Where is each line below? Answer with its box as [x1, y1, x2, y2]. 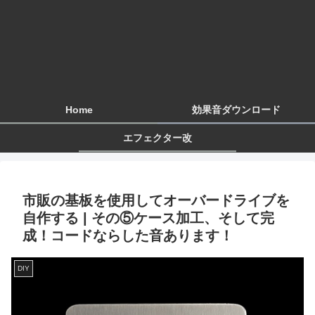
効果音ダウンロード [192, 103, 281, 115]
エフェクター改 [123, 131, 192, 143]
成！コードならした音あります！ [22, 228, 233, 244]
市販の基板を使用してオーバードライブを [22, 193, 290, 209]
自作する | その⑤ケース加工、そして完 [22, 210, 274, 226]
